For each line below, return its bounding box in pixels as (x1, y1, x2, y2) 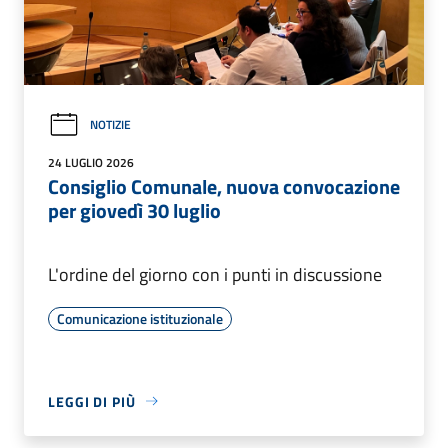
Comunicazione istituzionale (57, 307, 223, 329)
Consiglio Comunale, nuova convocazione (48, 170, 400, 202)
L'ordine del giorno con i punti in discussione (48, 260, 382, 288)
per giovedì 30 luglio (48, 194, 221, 226)
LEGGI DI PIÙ (48, 390, 136, 412)
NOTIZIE (90, 115, 131, 135)
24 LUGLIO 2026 (48, 152, 134, 172)
